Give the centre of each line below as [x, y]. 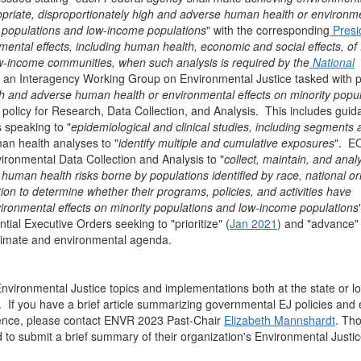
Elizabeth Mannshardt [280, 320]
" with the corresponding [268, 30]
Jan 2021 [253, 223]
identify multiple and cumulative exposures [226, 143]
